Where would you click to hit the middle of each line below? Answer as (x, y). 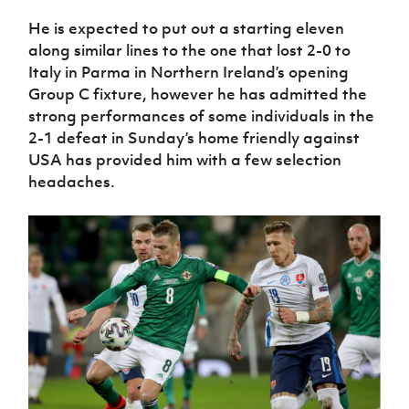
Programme (281, 38)
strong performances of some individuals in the (202, 116)
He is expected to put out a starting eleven (187, 29)
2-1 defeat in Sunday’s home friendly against (194, 138)
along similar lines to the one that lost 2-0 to (190, 51)
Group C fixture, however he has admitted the (198, 94)
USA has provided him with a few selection (185, 160)
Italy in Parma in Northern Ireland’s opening (189, 73)
